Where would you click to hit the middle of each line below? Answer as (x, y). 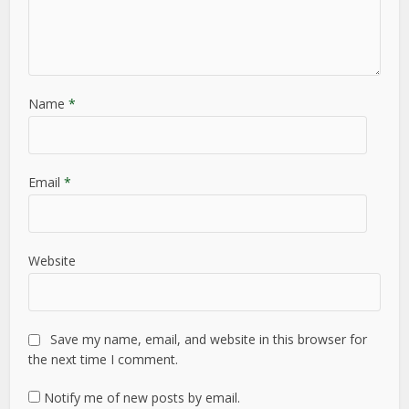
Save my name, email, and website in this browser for (209, 339)
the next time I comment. (104, 359)
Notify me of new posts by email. (142, 397)
